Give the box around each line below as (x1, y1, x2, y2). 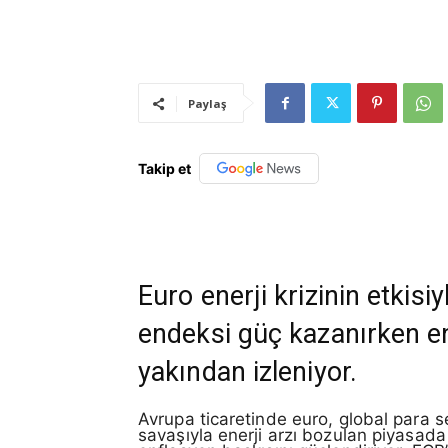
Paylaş (188, 96, 226, 112)
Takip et (138, 160, 191, 178)
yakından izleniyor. (138, 355, 357, 388)
